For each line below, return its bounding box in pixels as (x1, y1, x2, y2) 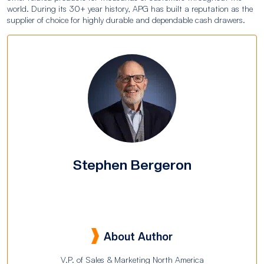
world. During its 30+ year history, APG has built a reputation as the (7, 4, 253, 14)
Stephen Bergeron (72, 157, 192, 173)
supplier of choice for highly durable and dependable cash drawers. (7, 15, 245, 25)
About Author (104, 230, 173, 243)
